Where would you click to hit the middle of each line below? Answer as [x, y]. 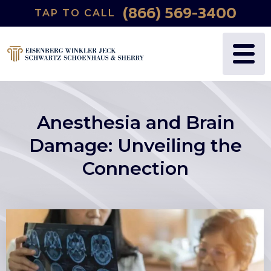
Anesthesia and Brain [135, 122]
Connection [135, 168]
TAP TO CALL [75, 13]
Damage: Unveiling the [135, 145]
